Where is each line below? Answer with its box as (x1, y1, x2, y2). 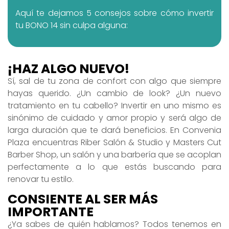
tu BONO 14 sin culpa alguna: (15, 19, 128, 32)
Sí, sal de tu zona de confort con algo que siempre (8, 75, 221, 87)
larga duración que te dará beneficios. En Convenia (8, 124, 221, 136)
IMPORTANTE (8, 203, 94, 221)
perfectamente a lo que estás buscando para (8, 161, 221, 173)
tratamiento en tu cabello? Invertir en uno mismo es (8, 99, 221, 111)
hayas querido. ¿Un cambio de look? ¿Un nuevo (8, 87, 221, 99)
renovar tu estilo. (8, 173, 76, 185)
